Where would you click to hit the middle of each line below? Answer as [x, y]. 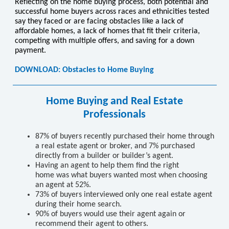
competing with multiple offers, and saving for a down [105, 41]
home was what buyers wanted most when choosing [121, 175]
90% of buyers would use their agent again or [110, 214]
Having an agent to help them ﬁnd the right [107, 166]
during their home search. [78, 204]
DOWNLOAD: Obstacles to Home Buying [84, 70]
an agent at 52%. [63, 185]
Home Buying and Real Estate [114, 101]
